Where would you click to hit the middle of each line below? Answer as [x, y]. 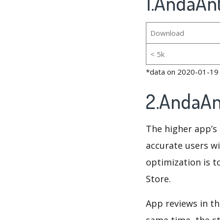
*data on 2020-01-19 [182, 72]
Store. [158, 179]
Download [167, 33]
